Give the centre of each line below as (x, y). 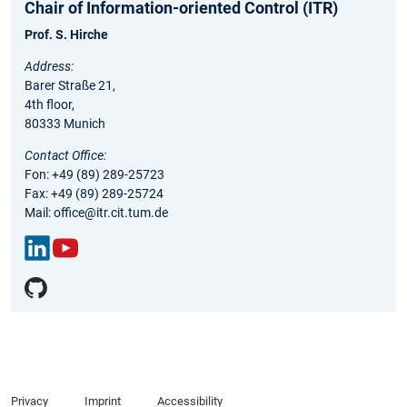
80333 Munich (65, 123)
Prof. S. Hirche (66, 34)
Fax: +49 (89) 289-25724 (94, 193)
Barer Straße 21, (70, 85)
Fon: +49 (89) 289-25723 (94, 174)
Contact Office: (65, 155)
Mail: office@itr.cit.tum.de (96, 212)
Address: (49, 66)
